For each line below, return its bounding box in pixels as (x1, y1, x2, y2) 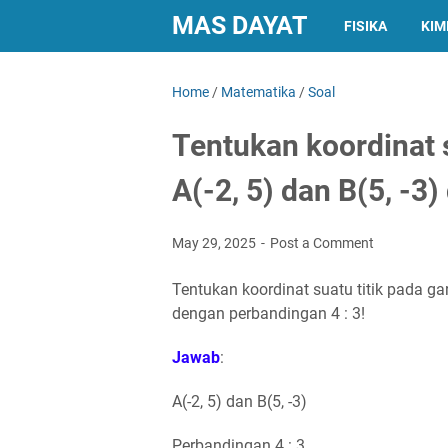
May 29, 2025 (172, 235, 259, 251)
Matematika (221, 84, 296, 100)
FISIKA (344, 18, 387, 34)
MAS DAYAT (172, 11, 307, 40)
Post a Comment (270, 235, 374, 251)
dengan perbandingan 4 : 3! (172, 304, 365, 323)
